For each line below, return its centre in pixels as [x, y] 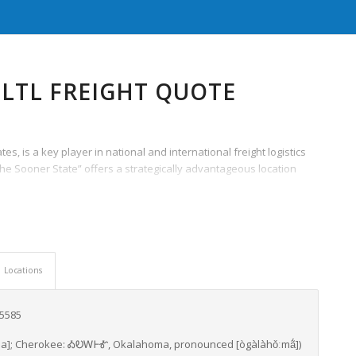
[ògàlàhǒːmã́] [267, 344]
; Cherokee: [39, 344]
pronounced [204, 344]
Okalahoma [141, 344]
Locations [23, 270]
